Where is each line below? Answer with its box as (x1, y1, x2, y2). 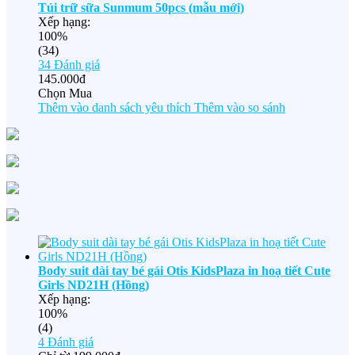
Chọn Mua (38, 86, 92, 100)
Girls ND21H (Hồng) (38, 278, 149, 292)
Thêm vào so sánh (194, 101, 285, 114)
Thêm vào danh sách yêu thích (38, 101, 191, 114)
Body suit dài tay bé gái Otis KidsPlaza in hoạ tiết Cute (38, 264, 330, 277)
